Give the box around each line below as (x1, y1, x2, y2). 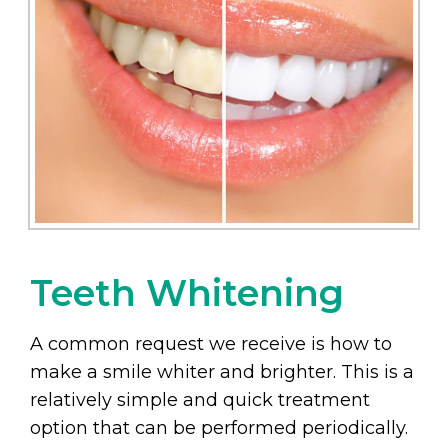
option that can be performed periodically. (30, 417, 408, 440)
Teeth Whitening (30, 271, 344, 316)
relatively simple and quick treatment (30, 389, 370, 412)
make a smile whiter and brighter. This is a (30, 361, 414, 384)
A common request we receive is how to (30, 333, 392, 356)
